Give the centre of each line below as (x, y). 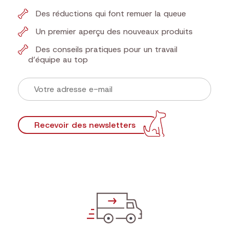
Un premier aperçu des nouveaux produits (114, 31)
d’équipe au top (58, 60)
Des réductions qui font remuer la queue (111, 14)
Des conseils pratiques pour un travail (107, 49)
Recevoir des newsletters (85, 125)
